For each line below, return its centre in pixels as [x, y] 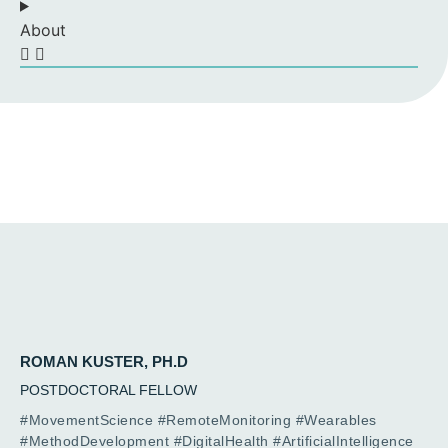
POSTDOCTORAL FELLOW [108, 389]
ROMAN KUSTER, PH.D [104, 361]
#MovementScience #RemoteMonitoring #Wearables [198, 419]
